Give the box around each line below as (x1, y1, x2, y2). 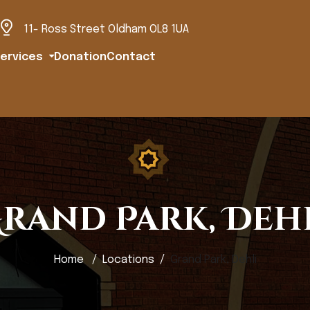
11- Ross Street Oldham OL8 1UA (24, 23, 189, 35)
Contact (107, 51, 156, 63)
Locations (102, 254, 154, 266)
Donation (54, 51, 107, 63)
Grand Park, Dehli (170, 254, 257, 266)
